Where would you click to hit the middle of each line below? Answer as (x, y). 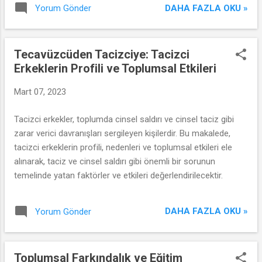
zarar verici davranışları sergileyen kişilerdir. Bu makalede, (122, 133)
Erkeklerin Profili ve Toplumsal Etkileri (115, 68)
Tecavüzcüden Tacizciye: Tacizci (102, 54)
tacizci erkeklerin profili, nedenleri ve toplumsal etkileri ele (123, 147)
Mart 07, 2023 (40, 92)
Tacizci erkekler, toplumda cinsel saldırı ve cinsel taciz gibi (124, 119)
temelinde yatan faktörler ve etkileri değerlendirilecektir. (118, 175)
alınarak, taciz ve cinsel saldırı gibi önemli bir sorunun (115, 161)
